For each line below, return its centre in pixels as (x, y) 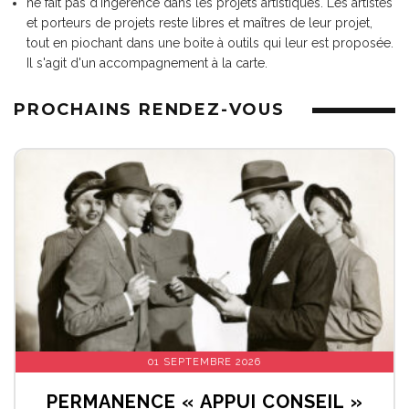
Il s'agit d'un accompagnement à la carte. (147, 63)
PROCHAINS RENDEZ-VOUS (149, 110)
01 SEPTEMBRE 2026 (204, 362)
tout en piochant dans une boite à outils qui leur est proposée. (210, 43)
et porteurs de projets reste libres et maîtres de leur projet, (199, 23)
